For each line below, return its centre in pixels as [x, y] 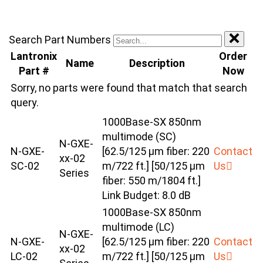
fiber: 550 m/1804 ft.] [151, 181]
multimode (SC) [139, 137]
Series [74, 173]
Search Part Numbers [60, 40]
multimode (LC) [138, 227]
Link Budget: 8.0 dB [146, 195]
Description [157, 63]
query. [25, 103]
